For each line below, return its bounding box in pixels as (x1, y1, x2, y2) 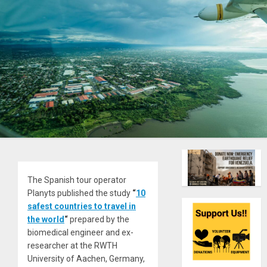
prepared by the (68, 214, 129, 224)
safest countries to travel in (27, 201, 136, 211)
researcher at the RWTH (27, 240, 117, 250)
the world (27, 214, 64, 224)
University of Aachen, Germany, (27, 253, 145, 263)
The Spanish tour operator (27, 175, 126, 185)
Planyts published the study (27, 188, 132, 198)
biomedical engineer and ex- (27, 227, 133, 237)
